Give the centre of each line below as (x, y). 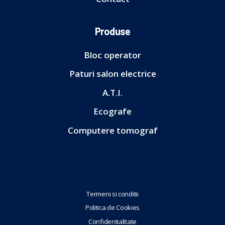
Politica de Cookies (113, 208)
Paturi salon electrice (113, 74)
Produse (113, 31)
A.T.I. (113, 92)
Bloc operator (113, 55)
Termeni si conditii (113, 194)
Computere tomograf (113, 130)
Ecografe (113, 111)
